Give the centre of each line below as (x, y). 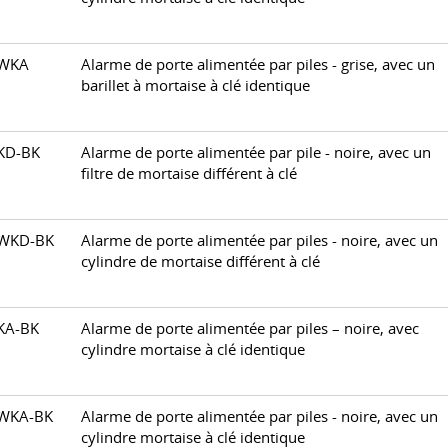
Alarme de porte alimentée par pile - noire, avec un (256, 152)
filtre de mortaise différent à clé (189, 173)
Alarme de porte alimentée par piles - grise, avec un (258, 64)
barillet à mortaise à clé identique (195, 85)
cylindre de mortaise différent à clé (200, 261)
